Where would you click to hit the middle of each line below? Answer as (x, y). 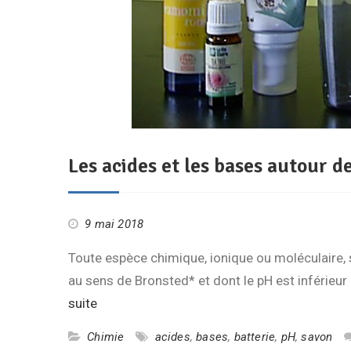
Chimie (106, 337)
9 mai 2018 (114, 224)
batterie (255, 337)
